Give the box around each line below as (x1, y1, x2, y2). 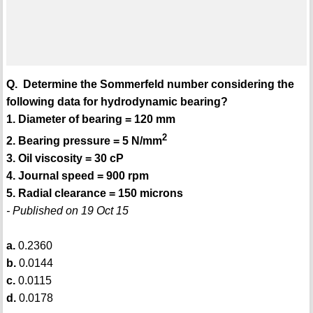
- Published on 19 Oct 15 (6, 204, 129, 217)
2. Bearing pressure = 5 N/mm (6, 134, 162, 147)
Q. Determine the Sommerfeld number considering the (6, 78, 294, 91)
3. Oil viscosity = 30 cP (6, 152, 124, 164)
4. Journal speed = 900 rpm (6, 169, 149, 182)
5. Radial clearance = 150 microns (6, 187, 183, 199)
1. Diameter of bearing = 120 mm (6, 113, 175, 126)
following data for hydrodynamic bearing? (6, 96, 228, 108)
